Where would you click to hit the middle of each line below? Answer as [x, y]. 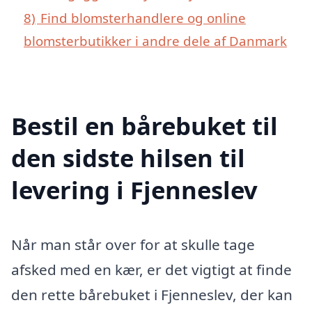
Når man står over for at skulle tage [133, 244]
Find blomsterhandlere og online [143, 17]
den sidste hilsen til [128, 157]
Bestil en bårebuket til [145, 125]
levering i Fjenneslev [134, 189]
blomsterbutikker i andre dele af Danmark [155, 40]
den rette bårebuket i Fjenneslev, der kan [152, 294]
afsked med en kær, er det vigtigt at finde [151, 269]
